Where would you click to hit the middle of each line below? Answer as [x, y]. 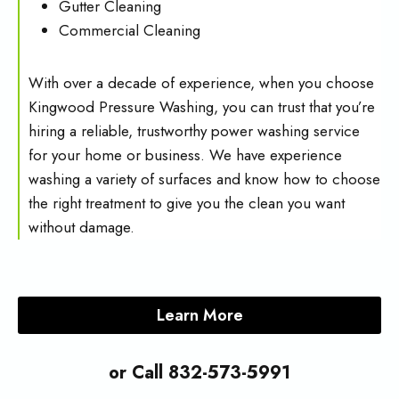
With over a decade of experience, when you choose [201, 83]
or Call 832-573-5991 [199, 373]
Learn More [199, 316]
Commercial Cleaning [130, 30]
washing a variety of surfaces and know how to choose [204, 179]
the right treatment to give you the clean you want [187, 203]
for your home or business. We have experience [185, 155]
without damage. [81, 227]
